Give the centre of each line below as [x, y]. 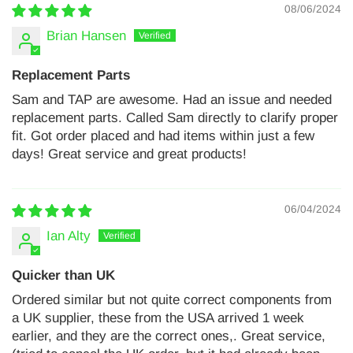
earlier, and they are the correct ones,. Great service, [169, 336]
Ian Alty [69, 236]
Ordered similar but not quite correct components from [172, 300]
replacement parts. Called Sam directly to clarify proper [175, 118]
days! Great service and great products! [129, 154]
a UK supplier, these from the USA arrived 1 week [158, 318]
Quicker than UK [63, 276]
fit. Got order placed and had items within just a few [163, 136]
